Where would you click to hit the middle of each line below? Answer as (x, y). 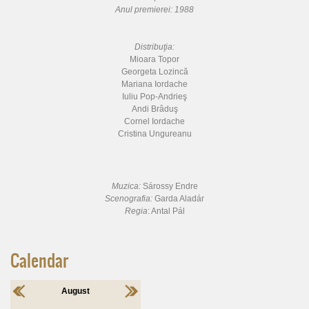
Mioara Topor (154, 59)
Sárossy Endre (170, 186)
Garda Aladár (179, 198)
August (76, 291)
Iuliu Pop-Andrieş (154, 96)
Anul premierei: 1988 (154, 9)
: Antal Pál (166, 211)
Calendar (39, 260)
